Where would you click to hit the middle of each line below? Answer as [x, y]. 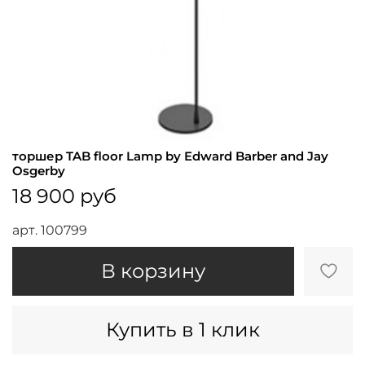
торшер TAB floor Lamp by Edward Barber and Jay [170, 156]
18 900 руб [64, 196]
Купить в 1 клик [182, 329]
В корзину [153, 270]
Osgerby [39, 170]
